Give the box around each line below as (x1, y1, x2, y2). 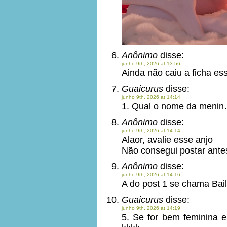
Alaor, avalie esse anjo (122, 135, 213, 145)
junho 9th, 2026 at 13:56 (122, 61, 180, 66)
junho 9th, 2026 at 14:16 (122, 172, 180, 177)
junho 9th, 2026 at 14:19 (122, 205, 180, 211)
